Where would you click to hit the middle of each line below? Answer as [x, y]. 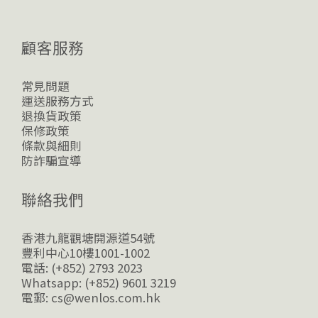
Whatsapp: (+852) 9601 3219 [99, 283]
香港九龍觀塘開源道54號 [88, 238]
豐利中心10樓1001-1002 [86, 253]
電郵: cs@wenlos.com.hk [91, 297]
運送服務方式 [57, 101]
